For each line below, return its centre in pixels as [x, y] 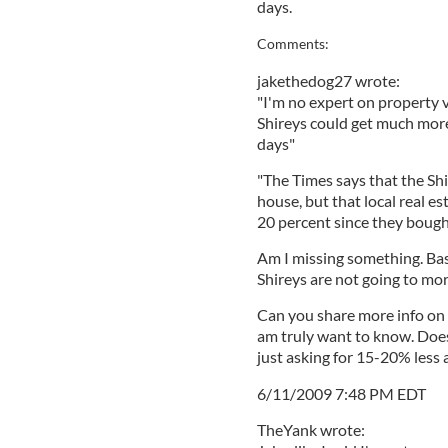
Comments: [292, 43]
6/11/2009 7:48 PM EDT [341, 393]
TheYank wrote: [310, 429]
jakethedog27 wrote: [328, 80]
